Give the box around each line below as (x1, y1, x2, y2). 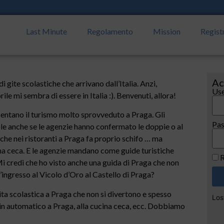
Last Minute (26, 26, 67, 36)
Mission (153, 26, 181, 36)
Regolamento (87, 26, 133, 36)
